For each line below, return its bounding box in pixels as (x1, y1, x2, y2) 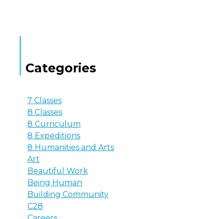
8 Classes (27, 108, 62, 117)
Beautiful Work (27, 166, 88, 176)
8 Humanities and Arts (27, 143, 114, 153)
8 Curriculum (27, 119, 81, 129)
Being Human (27, 178, 82, 188)
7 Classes (27, 96, 62, 106)
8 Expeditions (27, 131, 80, 141)
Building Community (27, 190, 109, 199)
